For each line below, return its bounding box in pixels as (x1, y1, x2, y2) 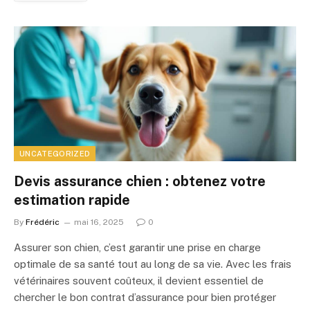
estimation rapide (14, 191, 130, 208)
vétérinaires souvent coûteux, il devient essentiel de (14, 274, 264, 286)
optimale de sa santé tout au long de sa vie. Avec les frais (14, 257, 291, 270)
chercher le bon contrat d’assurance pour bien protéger (14, 291, 276, 303)
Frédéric (26, 217, 60, 227)
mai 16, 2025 (74, 217, 124, 227)
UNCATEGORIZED (19, 149, 91, 158)
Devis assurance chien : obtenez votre (14, 172, 266, 190)
